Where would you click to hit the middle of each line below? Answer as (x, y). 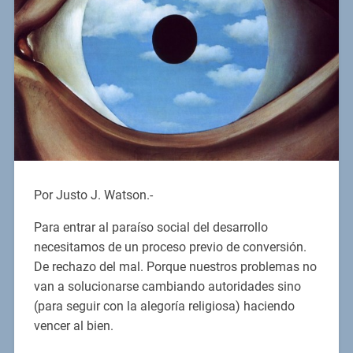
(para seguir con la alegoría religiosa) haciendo (164, 306)
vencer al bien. (73, 325)
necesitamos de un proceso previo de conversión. (170, 247)
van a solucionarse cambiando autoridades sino (167, 286)
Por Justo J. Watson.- (93, 195)
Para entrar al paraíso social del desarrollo (150, 227)
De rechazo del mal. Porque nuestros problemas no (175, 266)
